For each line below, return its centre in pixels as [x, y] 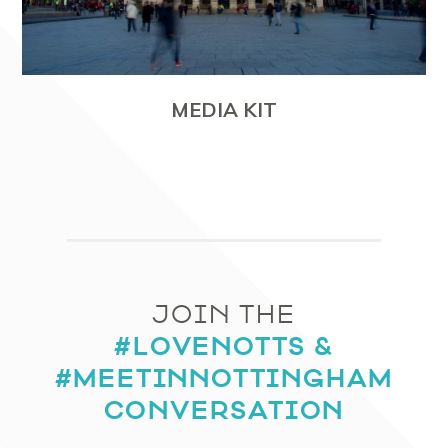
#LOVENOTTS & [224, 346]
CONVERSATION [224, 410]
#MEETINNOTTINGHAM [224, 378]
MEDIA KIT [224, 109]
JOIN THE [224, 314]
